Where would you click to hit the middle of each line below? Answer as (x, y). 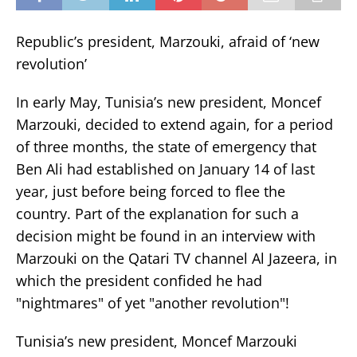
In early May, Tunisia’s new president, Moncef (169, 102)
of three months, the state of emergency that (166, 146)
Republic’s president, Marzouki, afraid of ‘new (168, 41)
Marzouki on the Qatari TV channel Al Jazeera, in (177, 258)
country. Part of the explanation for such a (157, 213)
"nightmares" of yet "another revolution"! (153, 302)
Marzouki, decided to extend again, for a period (175, 124)
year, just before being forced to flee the (151, 191)
